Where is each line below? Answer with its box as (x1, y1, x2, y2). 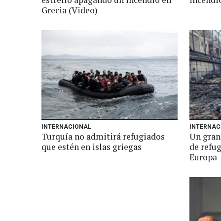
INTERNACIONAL (41, 123, 91, 130)
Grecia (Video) (41, 4, 98, 16)
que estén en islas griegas (41, 141, 142, 152)
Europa (189, 151, 217, 163)
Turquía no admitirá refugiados (41, 131, 165, 142)
